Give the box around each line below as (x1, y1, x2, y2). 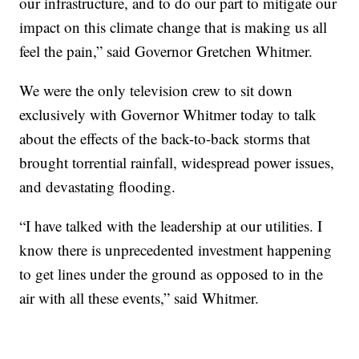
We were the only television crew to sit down (19, 80, 293, 101)
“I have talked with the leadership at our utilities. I (19, 216, 323, 236)
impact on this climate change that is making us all (19, 17, 328, 38)
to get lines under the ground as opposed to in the (19, 264, 324, 284)
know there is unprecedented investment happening (19, 240, 333, 260)
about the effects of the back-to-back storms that (19, 128, 311, 149)
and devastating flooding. (19, 176, 176, 197)
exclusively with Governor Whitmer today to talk (19, 104, 317, 125)
